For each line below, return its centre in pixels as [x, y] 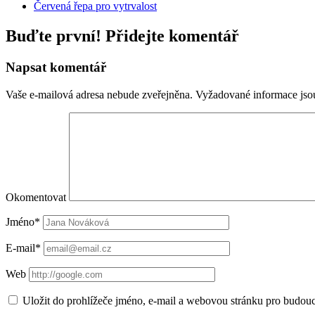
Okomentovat [36, 197]
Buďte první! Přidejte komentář [122, 36]
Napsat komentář [56, 67]
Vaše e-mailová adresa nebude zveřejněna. [99, 94]
